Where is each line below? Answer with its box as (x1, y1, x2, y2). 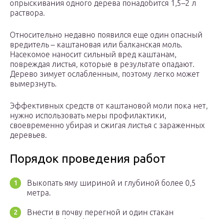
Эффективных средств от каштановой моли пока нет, (10, 101, 208, 110)
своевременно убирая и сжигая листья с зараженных (10, 121, 205, 130)
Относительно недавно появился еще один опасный (10, 30, 202, 40)
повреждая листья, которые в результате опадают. (10, 60, 195, 69)
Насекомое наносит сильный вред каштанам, (10, 50, 176, 59)
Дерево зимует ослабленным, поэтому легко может (10, 69, 199, 79)
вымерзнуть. (10, 79, 57, 88)
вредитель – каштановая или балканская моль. (10, 40, 182, 49)
